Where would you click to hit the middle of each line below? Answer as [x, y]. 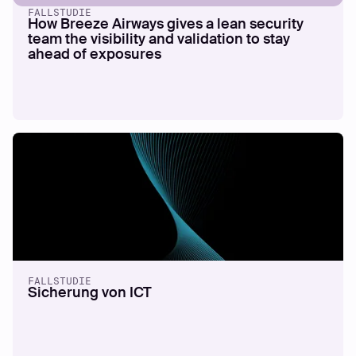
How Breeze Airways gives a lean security [166, 24]
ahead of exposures [95, 54]
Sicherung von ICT [90, 292]
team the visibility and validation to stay [159, 39]
